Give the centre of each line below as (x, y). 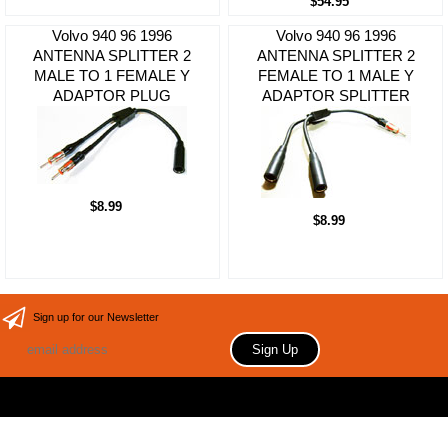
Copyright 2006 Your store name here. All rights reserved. (224, 407)
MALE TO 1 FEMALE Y (112, 76)
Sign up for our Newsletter (96, 317)
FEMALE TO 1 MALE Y (335, 76)
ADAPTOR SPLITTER (335, 96)
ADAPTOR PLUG (112, 96)
